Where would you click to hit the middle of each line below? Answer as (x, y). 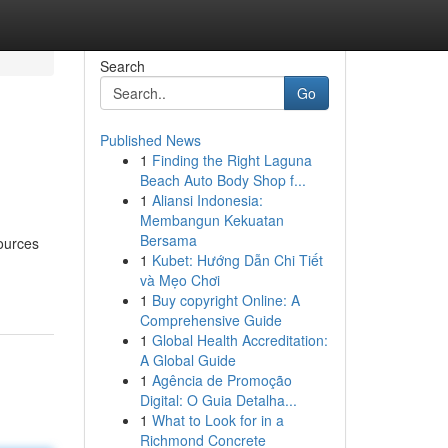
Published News (150, 140)
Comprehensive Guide (210, 320)
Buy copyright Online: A (225, 300)
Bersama (168, 240)
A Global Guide (187, 360)
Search (122, 66)
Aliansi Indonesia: (207, 200)
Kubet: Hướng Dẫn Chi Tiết (237, 260)
